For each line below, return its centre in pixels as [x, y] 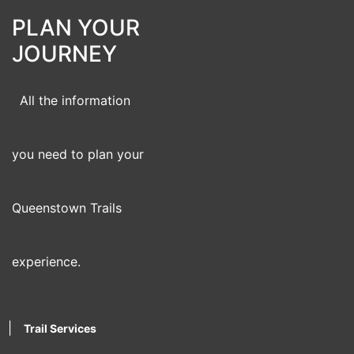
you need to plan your [78, 154]
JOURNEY [64, 54]
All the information [75, 100]
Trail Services [60, 328]
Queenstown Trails [67, 208]
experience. [46, 262]
